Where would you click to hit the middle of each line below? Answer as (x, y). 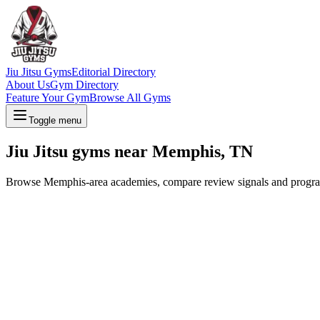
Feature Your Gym (47, 97)
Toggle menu (55, 120)
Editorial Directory (114, 72)
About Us (28, 85)
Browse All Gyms (130, 97)
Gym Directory (84, 85)
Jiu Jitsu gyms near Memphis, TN (129, 151)
